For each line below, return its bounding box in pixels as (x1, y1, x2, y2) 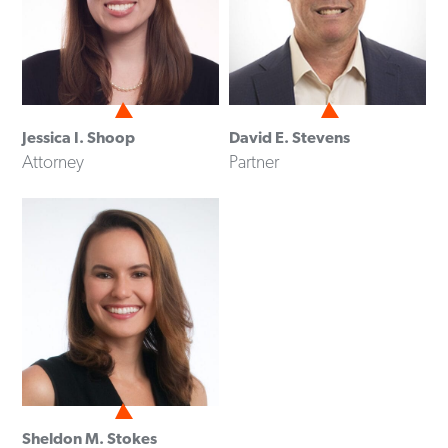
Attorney (22, 150, 85, 172)
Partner (228, 150, 279, 172)
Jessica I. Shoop (22, 127, 136, 147)
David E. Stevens (228, 127, 350, 147)
